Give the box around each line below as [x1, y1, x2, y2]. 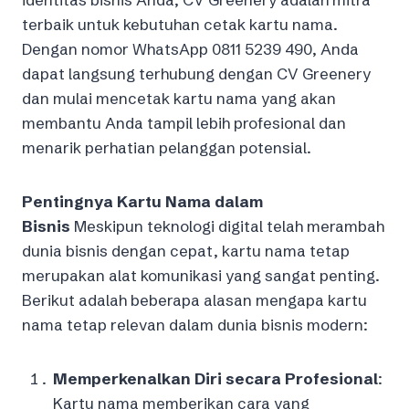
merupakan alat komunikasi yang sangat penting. [22, 265, 380, 285]
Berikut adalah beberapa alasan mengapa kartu [22, 289, 367, 309]
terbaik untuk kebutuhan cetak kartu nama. [22, 14, 338, 34]
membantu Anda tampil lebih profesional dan [22, 112, 346, 132]
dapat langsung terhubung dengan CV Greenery [22, 63, 371, 83]
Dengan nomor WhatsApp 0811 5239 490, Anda [22, 38, 359, 58]
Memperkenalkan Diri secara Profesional [53, 368, 378, 388]
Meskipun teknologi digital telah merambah [70, 215, 384, 236]
